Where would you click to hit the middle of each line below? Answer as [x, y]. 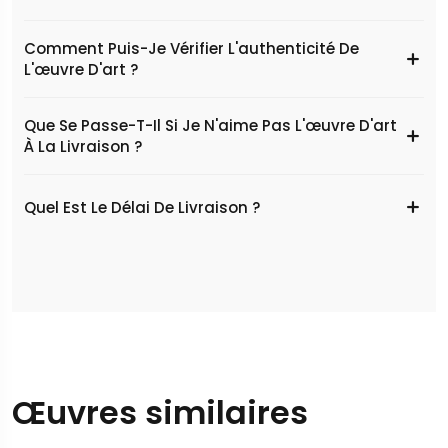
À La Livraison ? [83, 147]
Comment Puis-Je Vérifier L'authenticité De [191, 49]
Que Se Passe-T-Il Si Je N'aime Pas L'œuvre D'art [210, 126]
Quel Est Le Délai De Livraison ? [142, 207]
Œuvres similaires [160, 413]
